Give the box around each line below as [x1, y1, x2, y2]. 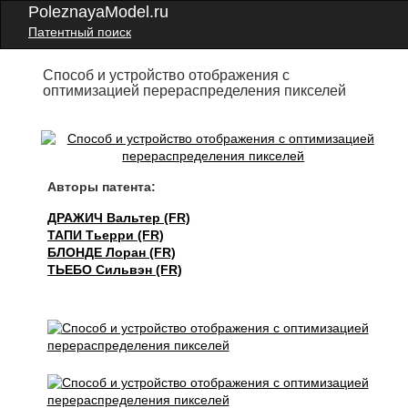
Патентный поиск [28, 25, 131, 39]
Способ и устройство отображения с [43, 67, 291, 83]
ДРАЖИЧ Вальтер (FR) [47, 210, 191, 225]
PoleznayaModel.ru [28, 3, 168, 21]
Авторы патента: [47, 179, 157, 194]
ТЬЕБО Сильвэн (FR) [47, 262, 183, 277]
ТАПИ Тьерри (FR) [47, 228, 165, 242]
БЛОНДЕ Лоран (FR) [47, 245, 177, 260]
